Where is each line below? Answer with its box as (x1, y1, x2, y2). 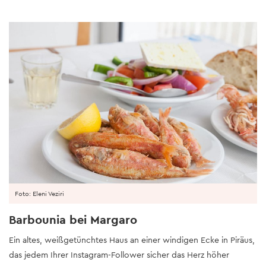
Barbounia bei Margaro (9, 211, 137, 227)
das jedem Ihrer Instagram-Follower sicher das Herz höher (9, 249, 229, 260)
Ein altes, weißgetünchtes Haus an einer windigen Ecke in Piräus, (9, 234, 255, 245)
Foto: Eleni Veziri (15, 189, 64, 198)
